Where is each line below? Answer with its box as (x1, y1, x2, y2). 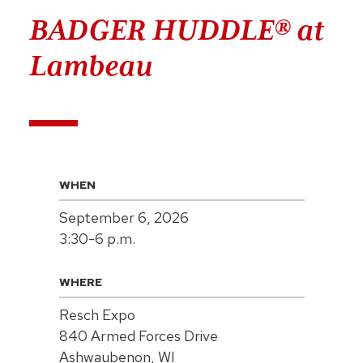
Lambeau (29, 49, 152, 82)
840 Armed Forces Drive (58, 326, 218, 345)
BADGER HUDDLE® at (29, 13, 324, 46)
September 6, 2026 (58, 207, 189, 227)
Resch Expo (58, 305, 135, 324)
